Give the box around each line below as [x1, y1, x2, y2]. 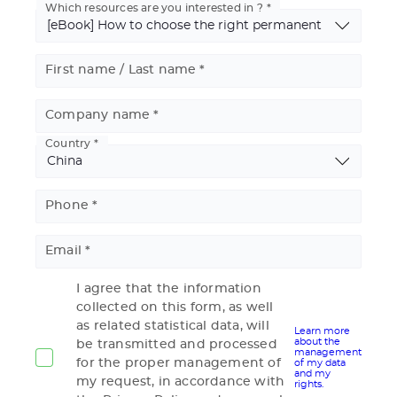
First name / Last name [45, 64, 197, 76]
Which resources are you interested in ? [45, 3, 263, 13]
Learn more [294, 325, 350, 336]
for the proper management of [76, 357, 281, 370]
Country [45, 138, 91, 149]
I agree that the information [76, 283, 261, 295]
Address [27, 161, 84, 175]
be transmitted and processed [76, 339, 277, 351]
